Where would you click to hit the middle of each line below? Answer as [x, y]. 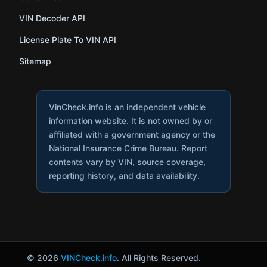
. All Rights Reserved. [159, 258]
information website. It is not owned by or [130, 121]
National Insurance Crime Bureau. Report [128, 148]
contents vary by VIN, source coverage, [127, 162]
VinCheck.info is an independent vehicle [127, 107]
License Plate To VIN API [68, 40]
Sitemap [35, 61]
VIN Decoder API [52, 18]
